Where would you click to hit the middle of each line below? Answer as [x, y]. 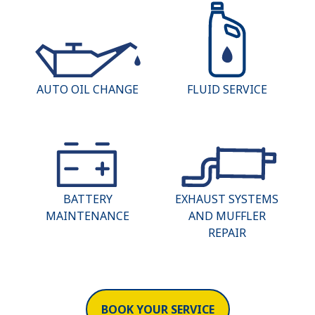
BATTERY [88, 199]
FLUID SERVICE [227, 89]
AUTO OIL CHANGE [88, 89]
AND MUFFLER [227, 216]
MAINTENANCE [88, 216]
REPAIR [227, 233]
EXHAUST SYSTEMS [227, 199]
